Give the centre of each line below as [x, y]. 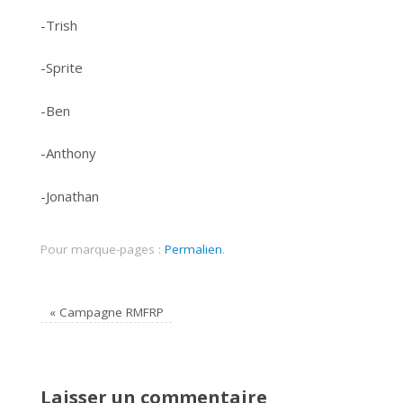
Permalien [193, 249]
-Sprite [62, 68]
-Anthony [68, 153]
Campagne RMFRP [109, 312]
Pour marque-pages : [103, 249]
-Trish [59, 25]
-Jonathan [70, 196]
